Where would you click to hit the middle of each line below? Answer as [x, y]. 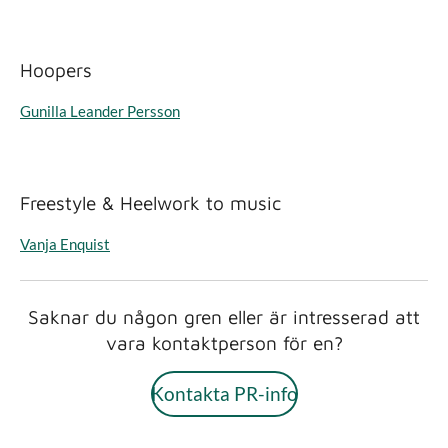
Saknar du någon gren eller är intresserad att [224, 316]
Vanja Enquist [65, 243]
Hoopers [56, 70]
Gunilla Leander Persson [100, 111]
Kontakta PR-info [224, 393]
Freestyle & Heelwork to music [150, 202]
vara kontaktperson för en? [224, 342]
